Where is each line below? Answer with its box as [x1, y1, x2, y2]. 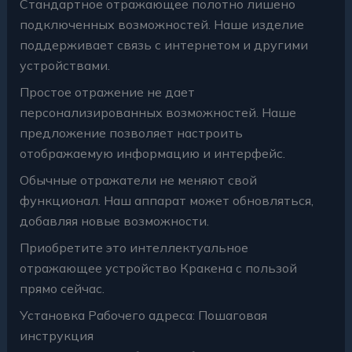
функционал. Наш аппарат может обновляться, [19, 192, 313, 208]
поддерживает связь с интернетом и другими [19, 36, 308, 53]
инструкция [19, 327, 93, 343]
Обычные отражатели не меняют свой [19, 171, 257, 188]
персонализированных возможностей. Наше [19, 104, 296, 120]
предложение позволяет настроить [19, 124, 243, 141]
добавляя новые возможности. [19, 212, 209, 229]
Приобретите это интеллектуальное [19, 239, 248, 255]
